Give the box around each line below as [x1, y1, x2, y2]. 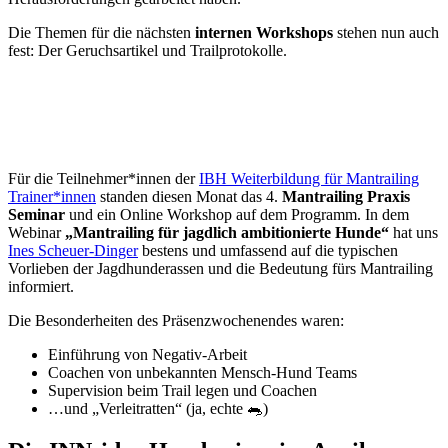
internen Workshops [195, 23, 333, 41]
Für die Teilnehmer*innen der [8, 169, 199, 187]
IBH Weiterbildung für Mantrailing [199, 169, 419, 187]
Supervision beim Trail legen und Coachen [48, 381, 317, 399]
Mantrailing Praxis [282, 187, 410, 205]
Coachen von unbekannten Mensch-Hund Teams [48, 363, 357, 381]
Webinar [8, 223, 65, 241]
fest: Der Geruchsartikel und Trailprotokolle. [8, 41, 287, 59]
